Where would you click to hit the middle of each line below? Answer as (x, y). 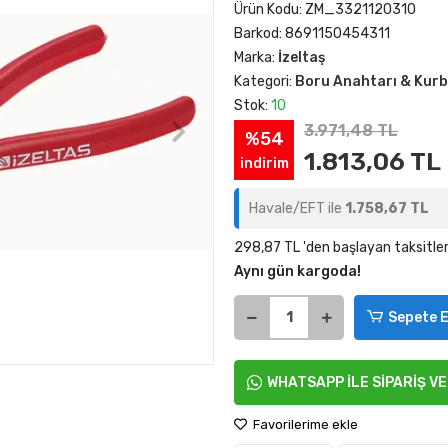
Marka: (256, 57)
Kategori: (264, 81)
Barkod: (259, 33)
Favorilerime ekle (304, 424)
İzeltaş (301, 57)
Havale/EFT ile (297, 208)
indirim (264, 163)
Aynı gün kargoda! (297, 271)
